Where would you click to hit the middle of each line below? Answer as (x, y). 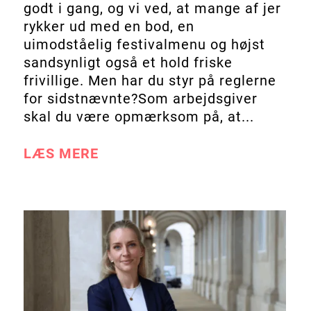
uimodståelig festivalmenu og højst (144, 44)
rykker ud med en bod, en (109, 26)
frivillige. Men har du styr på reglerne (150, 80)
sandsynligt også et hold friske (128, 62)
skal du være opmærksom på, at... (138, 116)
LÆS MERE (61, 153)
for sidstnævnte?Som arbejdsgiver (140, 98)
